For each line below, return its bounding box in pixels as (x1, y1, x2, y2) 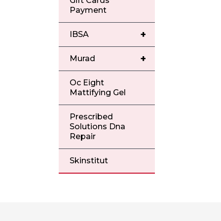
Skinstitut (70, 156, 109, 165)
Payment (70, 5, 107, 15)
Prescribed (70, 112, 113, 121)
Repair (70, 132, 96, 141)
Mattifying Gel (70, 88, 126, 97)
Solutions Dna (70, 122, 126, 131)
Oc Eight (70, 78, 105, 87)
